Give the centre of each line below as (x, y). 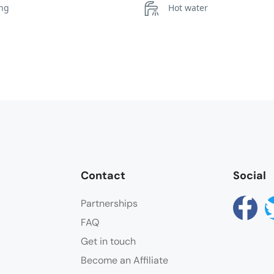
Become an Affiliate (124, 261)
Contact (103, 176)
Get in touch (108, 242)
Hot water (188, 8)
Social (249, 176)
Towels (182, 39)
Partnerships (109, 204)
